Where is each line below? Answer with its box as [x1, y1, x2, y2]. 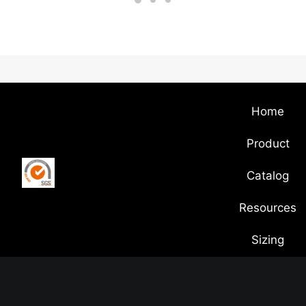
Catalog [247, 169, 289, 182]
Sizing [251, 233, 284, 247]
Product [246, 137, 290, 150]
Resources [239, 201, 296, 214]
